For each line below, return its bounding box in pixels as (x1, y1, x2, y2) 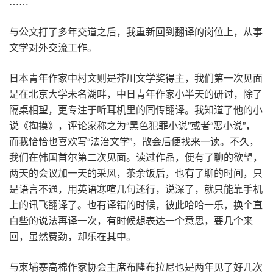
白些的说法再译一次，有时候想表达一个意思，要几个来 (9, 213, 253, 227)
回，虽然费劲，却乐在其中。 (9, 229, 136, 243)
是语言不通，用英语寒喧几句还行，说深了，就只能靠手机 (9, 181, 263, 196)
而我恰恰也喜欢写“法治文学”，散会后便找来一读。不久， (9, 133, 259, 148)
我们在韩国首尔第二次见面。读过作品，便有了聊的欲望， (9, 149, 263, 164)
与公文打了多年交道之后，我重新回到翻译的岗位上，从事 (9, 24, 263, 38)
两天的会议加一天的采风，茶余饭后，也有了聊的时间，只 (9, 165, 263, 180)
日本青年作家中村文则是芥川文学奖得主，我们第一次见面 (9, 70, 263, 85)
